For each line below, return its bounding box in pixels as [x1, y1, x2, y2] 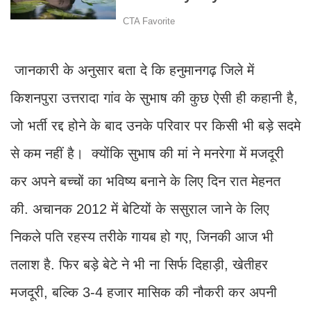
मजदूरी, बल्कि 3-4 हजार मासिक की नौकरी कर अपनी [10, 285, 277, 301]
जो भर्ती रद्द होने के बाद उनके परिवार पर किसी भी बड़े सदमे [10, 118, 301, 134]
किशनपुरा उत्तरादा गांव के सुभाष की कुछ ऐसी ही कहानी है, [10, 90, 298, 106]
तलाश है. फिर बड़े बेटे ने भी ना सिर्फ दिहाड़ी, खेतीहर [10, 257, 268, 273]
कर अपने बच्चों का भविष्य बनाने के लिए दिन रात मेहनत [10, 174, 280, 190]
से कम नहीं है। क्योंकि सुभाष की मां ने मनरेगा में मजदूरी [10, 146, 284, 162]
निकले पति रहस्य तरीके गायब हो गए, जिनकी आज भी [10, 229, 274, 245]
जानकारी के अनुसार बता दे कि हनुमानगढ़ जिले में [10, 62, 254, 78]
